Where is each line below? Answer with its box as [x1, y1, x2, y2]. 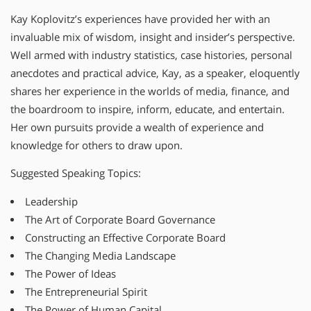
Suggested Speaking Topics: [10, 167, 141, 180]
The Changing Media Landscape [24, 249, 176, 262]
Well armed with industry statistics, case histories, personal [10, 48, 292, 62]
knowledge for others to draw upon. [10, 138, 183, 152]
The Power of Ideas [24, 267, 116, 280]
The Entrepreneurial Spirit [24, 285, 147, 299]
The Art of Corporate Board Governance [24, 212, 215, 226]
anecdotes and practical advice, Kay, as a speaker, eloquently [10, 66, 300, 80]
